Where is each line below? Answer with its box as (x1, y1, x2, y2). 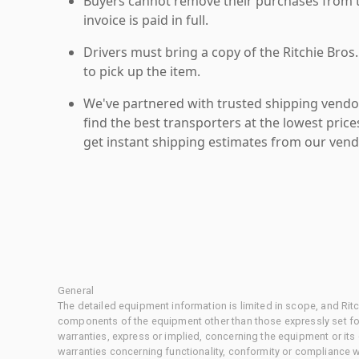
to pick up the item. (83, 62, 200, 80)
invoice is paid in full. (83, 10, 208, 29)
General (58, 284, 95, 296)
